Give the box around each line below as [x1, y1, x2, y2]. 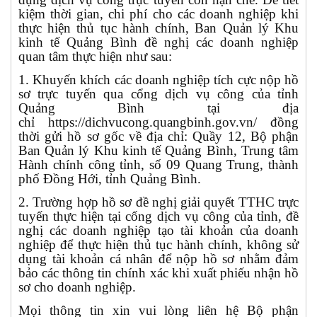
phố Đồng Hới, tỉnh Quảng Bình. [18, 171, 201, 186]
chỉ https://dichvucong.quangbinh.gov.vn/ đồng [18, 114, 299, 129]
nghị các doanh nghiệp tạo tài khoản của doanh [18, 222, 299, 238]
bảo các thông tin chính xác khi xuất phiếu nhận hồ [18, 265, 299, 280]
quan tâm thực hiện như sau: [18, 48, 172, 64]
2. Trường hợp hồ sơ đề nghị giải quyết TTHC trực [18, 194, 299, 209]
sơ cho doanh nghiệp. [18, 279, 136, 294]
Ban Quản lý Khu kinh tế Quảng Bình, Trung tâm [18, 142, 299, 158]
